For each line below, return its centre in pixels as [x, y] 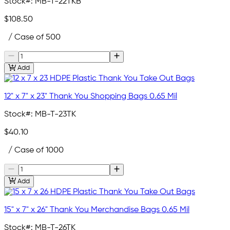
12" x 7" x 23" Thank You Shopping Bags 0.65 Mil [91, 97]
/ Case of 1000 [34, 151]
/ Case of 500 [32, 38]
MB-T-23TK [55, 115]
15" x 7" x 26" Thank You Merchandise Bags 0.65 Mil [97, 210]
